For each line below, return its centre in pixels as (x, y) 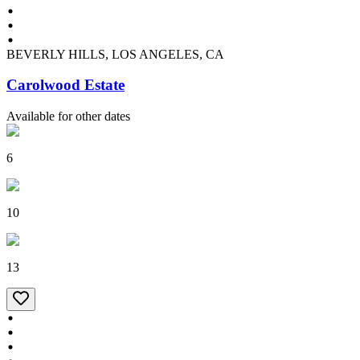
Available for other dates (68, 116)
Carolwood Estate (65, 85)
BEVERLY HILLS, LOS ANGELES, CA (115, 54)
